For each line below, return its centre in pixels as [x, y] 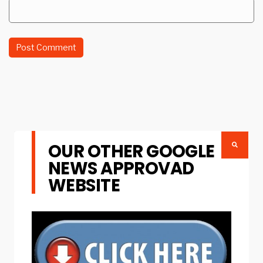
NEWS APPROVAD [121, 168]
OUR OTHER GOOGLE [131, 151]
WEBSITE [84, 185]
